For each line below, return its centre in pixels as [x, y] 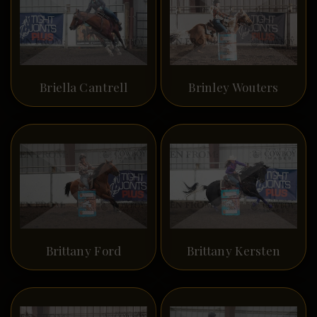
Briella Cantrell [83, 87]
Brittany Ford [83, 250]
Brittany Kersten [234, 250]
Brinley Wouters [234, 87]
